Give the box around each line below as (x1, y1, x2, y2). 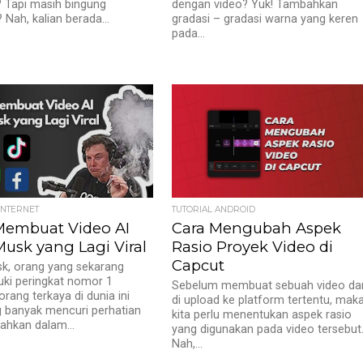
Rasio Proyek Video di (172, 237, 334, 256)
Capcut (172, 256, 225, 275)
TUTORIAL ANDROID (172, 204, 256, 215)
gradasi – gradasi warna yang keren (172, 12, 359, 26)
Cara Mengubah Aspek (172, 219, 342, 237)
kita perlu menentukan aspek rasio (172, 308, 352, 322)
